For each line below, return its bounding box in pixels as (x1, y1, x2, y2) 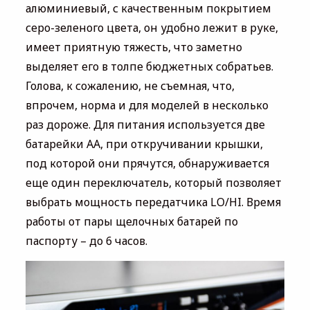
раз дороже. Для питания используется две (25, 117, 265, 133)
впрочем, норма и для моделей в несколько (25, 98, 268, 113)
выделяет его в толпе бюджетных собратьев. (25, 59, 273, 75)
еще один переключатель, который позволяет (25, 175, 282, 191)
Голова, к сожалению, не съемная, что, (25, 78, 235, 94)
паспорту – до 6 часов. (25, 233, 147, 249)
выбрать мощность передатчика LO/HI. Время (25, 194, 281, 210)
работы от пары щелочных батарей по (25, 214, 238, 230)
